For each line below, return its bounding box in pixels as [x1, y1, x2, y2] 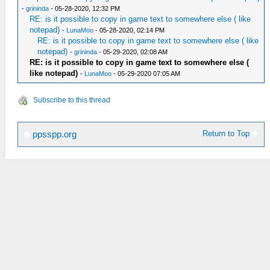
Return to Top [202, 129, 253, 138]
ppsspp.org [30, 130, 77, 139]
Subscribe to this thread [33, 96, 110, 104]
